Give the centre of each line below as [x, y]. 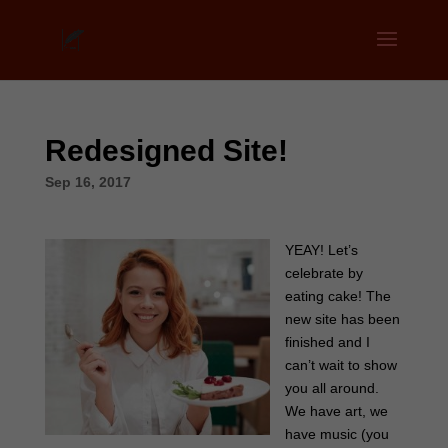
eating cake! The [337, 296]
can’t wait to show [340, 365]
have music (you [336, 434]
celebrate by [323, 273]
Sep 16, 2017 [87, 182]
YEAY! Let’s [321, 250]
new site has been [342, 319]
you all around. [331, 388]
